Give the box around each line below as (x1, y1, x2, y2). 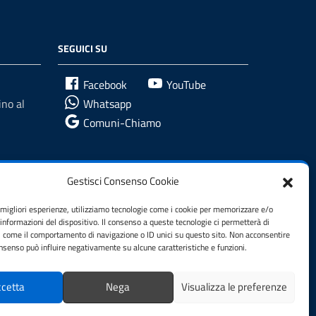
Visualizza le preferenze (181, 279, 287, 295)
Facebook (83, 76, 127, 93)
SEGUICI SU (58, 41, 107, 56)
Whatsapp (83, 95, 131, 112)
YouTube (166, 76, 206, 93)
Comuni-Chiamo (83, 114, 161, 131)
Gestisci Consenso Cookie (67, 173, 180, 189)
